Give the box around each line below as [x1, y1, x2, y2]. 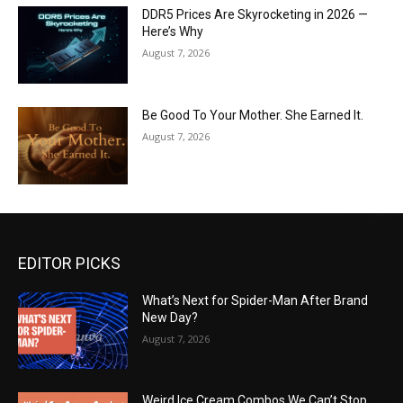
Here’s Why [142, 24, 204, 40]
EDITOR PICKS [18, 253, 121, 273]
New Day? [142, 309, 199, 325]
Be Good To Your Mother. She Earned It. [142, 108, 364, 123]
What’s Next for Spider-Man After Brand [142, 292, 369, 308]
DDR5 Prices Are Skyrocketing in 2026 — [142, 7, 369, 22]
